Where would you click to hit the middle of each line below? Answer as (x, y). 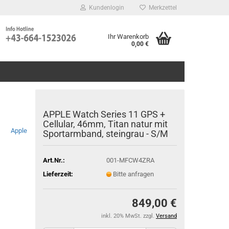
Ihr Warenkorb (128, 37)
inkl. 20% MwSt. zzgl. (129, 216)
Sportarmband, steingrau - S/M (105, 134)
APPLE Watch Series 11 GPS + (104, 114)
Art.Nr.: (54, 160)
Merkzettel (161, 8)
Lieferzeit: (58, 174)
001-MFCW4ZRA (130, 160)
